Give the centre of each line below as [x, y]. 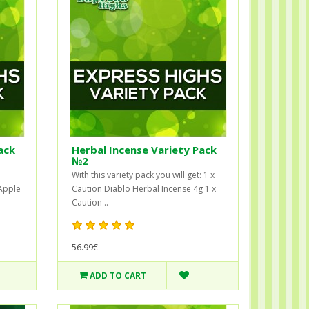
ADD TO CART [118, 275]
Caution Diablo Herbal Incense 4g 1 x [144, 188]
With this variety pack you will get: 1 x [143, 175]
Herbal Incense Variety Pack [144, 149]
